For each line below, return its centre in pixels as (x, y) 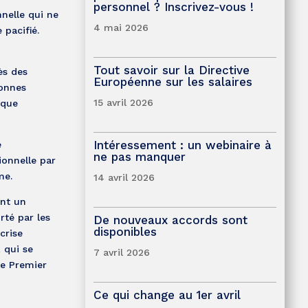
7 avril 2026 (121, 252)
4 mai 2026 (121, 27)
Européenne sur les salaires (175, 81)
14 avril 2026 (124, 177)
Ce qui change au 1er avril (167, 295)
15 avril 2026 (123, 102)
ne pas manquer (139, 156)
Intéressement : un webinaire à (182, 145)
